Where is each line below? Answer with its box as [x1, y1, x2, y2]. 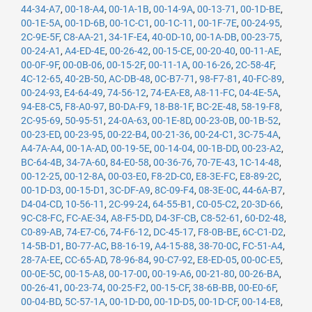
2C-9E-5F [21, 31, 59, 42]
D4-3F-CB [155, 212, 196, 224]
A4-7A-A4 [21, 143, 62, 154]
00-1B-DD [197, 143, 237, 154]
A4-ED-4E [65, 45, 105, 56]
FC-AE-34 [66, 212, 107, 224]
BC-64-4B [21, 157, 62, 168]
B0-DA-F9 [109, 101, 150, 112]
